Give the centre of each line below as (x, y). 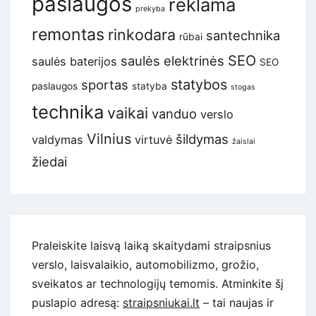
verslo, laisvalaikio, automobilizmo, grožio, (145, 265)
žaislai (244, 142)
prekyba (150, 9)
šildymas (202, 139)
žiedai (49, 162)
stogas (243, 87)
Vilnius (109, 139)
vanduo (174, 114)
